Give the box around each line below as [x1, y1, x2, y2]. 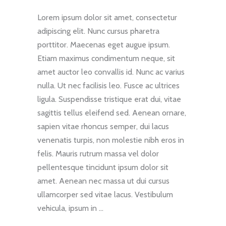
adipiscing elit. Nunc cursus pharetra [37, 26, 159, 36]
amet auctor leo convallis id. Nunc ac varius [37, 67, 185, 77]
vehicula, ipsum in [37, 203, 99, 213]
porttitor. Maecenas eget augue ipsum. [37, 40, 170, 50]
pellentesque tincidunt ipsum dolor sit [37, 162, 168, 173]
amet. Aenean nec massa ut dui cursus [37, 176, 169, 186]
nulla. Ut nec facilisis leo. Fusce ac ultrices [37, 81, 180, 91]
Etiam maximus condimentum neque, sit [37, 53, 175, 64]
